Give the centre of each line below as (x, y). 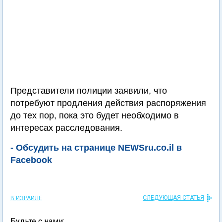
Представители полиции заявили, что (89, 91)
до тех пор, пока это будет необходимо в (95, 115)
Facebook (31, 160)
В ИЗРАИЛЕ (26, 198)
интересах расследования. (66, 128)
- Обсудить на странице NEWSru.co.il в (96, 148)
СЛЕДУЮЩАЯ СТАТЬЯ (173, 198)
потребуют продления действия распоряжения (108, 103)
